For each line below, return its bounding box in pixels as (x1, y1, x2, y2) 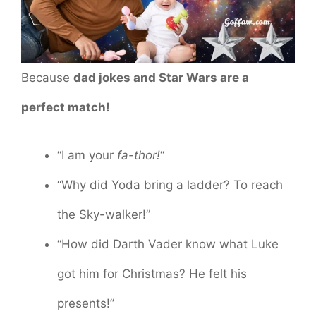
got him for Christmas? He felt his (57, 266, 247, 281)
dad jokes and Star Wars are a (73, 71, 249, 85)
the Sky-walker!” (57, 207, 150, 221)
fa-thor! (117, 147, 160, 162)
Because (21, 71, 73, 85)
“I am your (57, 147, 117, 162)
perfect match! (21, 100, 110, 115)
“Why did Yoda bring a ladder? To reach (57, 177, 283, 192)
